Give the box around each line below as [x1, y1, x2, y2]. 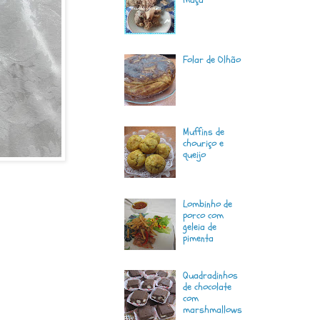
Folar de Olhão [183, 53, 241, 67]
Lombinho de [183, 196, 233, 211]
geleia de [183, 219, 217, 234]
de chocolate [183, 280, 232, 294]
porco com [183, 208, 224, 222]
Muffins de [183, 124, 225, 139]
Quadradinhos [183, 269, 239, 283]
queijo [183, 147, 206, 161]
